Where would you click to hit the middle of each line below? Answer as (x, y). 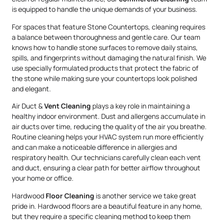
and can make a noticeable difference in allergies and (94, 147)
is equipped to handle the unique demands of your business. (105, 9)
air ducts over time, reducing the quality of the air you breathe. (109, 127)
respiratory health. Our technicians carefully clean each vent (106, 158)
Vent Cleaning (68, 106)
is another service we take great (145, 195)
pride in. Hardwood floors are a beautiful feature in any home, (107, 206)
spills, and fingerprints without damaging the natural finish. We (109, 57)
